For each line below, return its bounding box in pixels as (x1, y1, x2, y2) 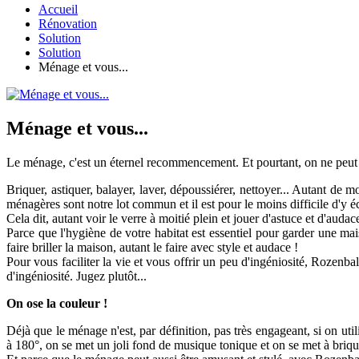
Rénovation (38, 17, 97, 31)
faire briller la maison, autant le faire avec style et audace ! (6, 240, 298, 255)
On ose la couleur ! (6, 296, 107, 311)
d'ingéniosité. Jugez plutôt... (6, 269, 147, 284)
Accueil (38, 2, 78, 17)
